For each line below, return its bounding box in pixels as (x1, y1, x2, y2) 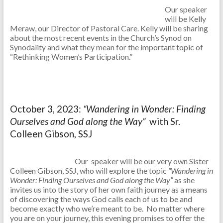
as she (174, 175, 195, 185)
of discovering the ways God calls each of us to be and (9, 194, 192, 204)
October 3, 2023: (9, 103, 83, 115)
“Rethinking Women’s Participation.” (9, 52, 132, 62)
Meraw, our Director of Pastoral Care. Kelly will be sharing (9, 23, 208, 33)
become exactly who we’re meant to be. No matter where (9, 204, 205, 214)
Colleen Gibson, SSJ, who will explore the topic (9, 166, 168, 176)
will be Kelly (164, 14, 206, 24)
